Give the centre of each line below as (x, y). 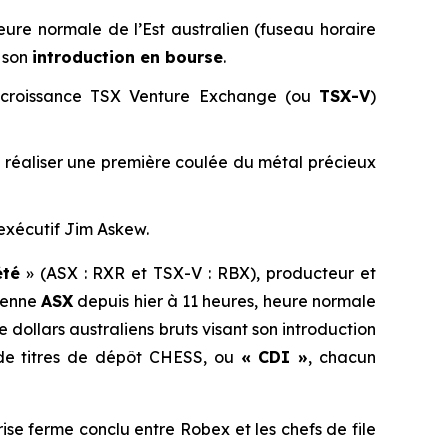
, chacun (342, 357)
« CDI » (274, 357)
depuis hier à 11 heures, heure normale (225, 301)
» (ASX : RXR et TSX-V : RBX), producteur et (198, 273)
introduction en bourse (127, 57)
